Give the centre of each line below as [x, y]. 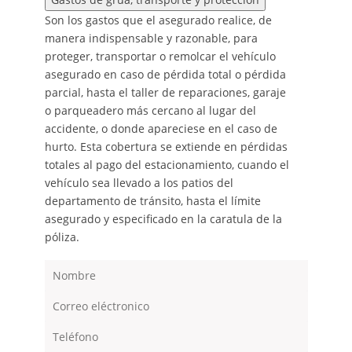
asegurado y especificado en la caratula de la [163, 219]
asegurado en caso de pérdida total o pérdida [165, 75]
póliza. [62, 237]
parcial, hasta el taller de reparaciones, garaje [165, 93]
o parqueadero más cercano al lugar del [150, 111]
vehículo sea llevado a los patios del [139, 183]
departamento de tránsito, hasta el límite [152, 201]
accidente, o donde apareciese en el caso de [161, 129]
